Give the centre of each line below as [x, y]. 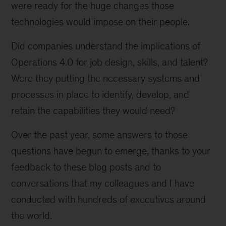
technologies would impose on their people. [101, 22]
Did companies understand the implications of [106, 46]
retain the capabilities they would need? [93, 110]
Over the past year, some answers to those [100, 135]
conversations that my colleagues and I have [103, 183]
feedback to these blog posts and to [86, 167]
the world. [32, 215]
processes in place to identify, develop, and [100, 94]
